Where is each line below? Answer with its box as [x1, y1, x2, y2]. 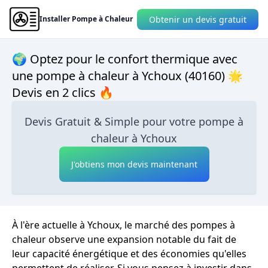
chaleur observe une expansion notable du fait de [12, 233, 236, 246]
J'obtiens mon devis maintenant [71, 159, 197, 170]
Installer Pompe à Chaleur [39, 14, 133, 24]
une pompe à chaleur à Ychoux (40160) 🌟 [12, 68, 243, 84]
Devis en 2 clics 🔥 [12, 84, 114, 100]
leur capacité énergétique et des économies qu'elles [12, 247, 246, 260]
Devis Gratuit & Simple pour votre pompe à [25, 114, 243, 129]
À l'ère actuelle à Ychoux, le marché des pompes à [12, 218, 235, 232]
